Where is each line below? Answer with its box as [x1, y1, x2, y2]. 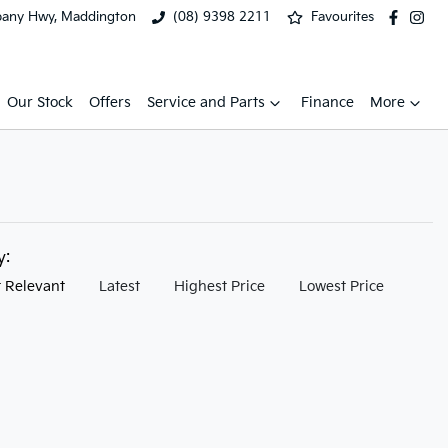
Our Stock [7, 94, 73, 111]
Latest [99, 278, 140, 295]
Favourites [310, 9, 374, 25]
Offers [89, 94, 131, 111]
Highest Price [174, 278, 265, 295]
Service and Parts [147, 94, 265, 111]
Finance [301, 94, 354, 111]
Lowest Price [299, 278, 384, 295]
